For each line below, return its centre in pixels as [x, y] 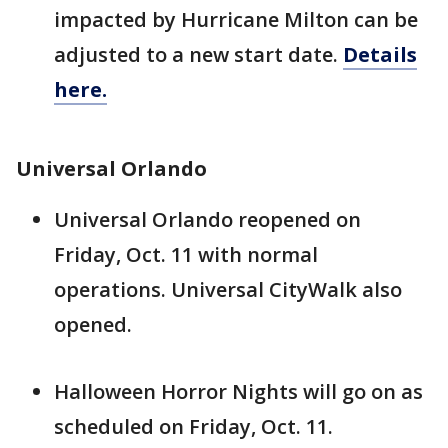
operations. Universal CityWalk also [228, 289]
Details [380, 54]
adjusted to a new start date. [198, 54]
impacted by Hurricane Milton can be [236, 19]
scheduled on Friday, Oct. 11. [193, 426]
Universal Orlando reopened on [207, 219]
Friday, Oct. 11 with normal [186, 254]
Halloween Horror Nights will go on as [238, 391]
